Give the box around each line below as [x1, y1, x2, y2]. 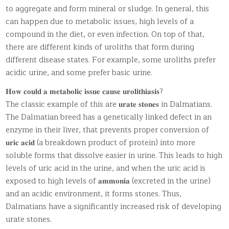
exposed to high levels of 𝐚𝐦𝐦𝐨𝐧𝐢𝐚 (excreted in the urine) [6, 174, 211, 188]
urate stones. [6, 213, 52, 226]
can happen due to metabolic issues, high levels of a [6, 15, 194, 28]
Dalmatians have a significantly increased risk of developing [6, 200, 222, 213]
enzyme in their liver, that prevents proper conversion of [6, 123, 210, 136]
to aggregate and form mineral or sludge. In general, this [6, 2, 210, 15]
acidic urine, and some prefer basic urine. [6, 66, 153, 79]
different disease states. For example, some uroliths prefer [6, 53, 216, 66]
